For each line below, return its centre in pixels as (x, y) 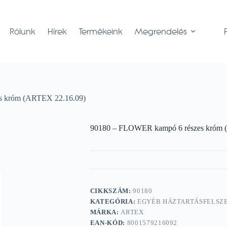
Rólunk (23, 31)
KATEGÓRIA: (113, 202)
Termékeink (101, 31)
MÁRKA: (105, 212)
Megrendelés (161, 31)
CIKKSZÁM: (111, 191)
